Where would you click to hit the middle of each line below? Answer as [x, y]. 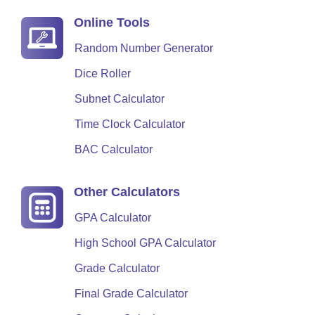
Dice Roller [103, 73]
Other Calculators [127, 192]
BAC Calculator [114, 149]
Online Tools [112, 22]
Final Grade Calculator [131, 294]
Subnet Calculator [120, 99]
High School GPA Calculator [145, 243]
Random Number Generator [144, 48]
